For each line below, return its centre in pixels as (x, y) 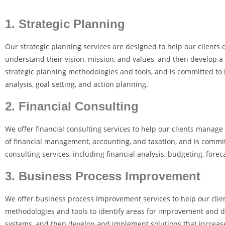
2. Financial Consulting (72, 106)
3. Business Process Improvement (103, 176)
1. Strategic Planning (65, 24)
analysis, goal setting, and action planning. (77, 84)
